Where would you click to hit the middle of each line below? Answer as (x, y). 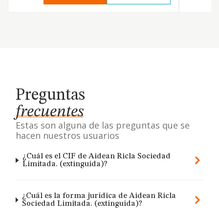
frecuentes (50, 112)
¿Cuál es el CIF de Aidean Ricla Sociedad (96, 156)
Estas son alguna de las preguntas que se (103, 125)
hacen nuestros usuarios (67, 135)
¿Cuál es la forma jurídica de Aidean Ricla (99, 196)
